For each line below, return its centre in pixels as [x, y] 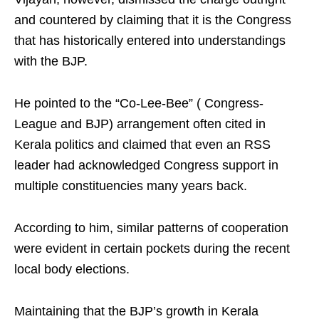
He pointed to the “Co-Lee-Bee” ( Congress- [139, 103]
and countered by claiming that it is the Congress [153, 20]
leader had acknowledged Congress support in [146, 165]
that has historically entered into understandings [150, 41]
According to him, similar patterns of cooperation [151, 228]
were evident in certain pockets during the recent [152, 249]
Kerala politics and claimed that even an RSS [142, 145]
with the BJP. [51, 61]
